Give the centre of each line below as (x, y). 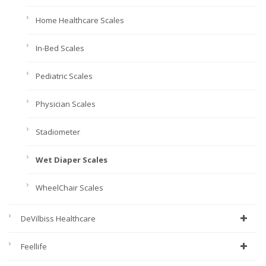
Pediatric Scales (64, 76)
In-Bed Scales (60, 48)
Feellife (34, 247)
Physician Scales (66, 104)
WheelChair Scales (69, 188)
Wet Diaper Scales (72, 160)
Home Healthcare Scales (80, 20)
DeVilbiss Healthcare (58, 219)
